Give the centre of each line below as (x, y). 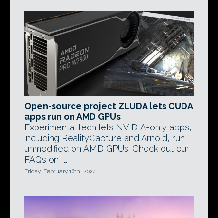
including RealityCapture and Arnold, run (105, 138)
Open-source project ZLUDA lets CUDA (109, 106)
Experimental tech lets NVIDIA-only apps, (108, 127)
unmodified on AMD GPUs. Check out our (107, 149)
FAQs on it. (46, 159)
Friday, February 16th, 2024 (60, 171)
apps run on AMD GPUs (73, 117)
